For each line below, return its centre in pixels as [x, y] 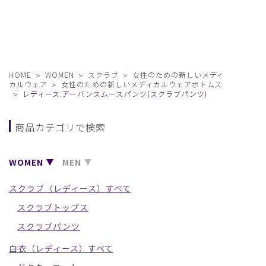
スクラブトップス [53, 207]
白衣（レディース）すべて [61, 248]
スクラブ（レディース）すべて [70, 188]
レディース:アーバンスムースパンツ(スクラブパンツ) [115, 93]
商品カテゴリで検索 [60, 127]
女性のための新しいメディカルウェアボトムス [142, 84]
